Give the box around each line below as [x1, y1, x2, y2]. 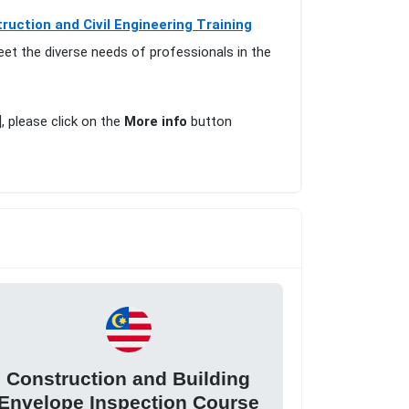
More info [124, 113, 187, 131]
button [187, 113, 232, 131]
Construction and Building [6, 367, 251, 389]
